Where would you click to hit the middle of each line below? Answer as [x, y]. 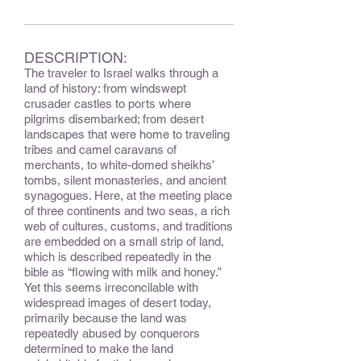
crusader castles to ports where [108, 104]
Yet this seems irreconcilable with [111, 287]
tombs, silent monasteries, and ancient [125, 180]
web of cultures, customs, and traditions [129, 226]
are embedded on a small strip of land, [124, 241]
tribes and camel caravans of [100, 149]
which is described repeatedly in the [118, 257]
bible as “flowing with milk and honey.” [122, 272]
